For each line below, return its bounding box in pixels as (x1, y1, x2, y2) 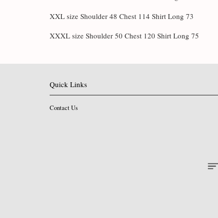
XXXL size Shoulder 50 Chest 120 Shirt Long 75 (50, 30, 199, 40)
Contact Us (50, 103, 78, 112)
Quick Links (50, 79, 87, 89)
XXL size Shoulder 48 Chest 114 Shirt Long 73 (50, 11, 194, 21)
